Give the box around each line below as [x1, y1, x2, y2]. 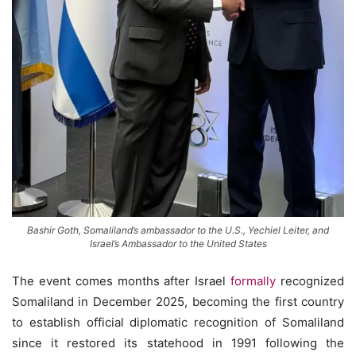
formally [230, 273, 277, 288]
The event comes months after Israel [12, 273, 231, 288]
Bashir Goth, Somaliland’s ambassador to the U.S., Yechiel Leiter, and [27, 223, 329, 236]
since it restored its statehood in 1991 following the [12, 335, 344, 350]
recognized [276, 273, 345, 288]
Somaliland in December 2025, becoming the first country [12, 293, 344, 309]
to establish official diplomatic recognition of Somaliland [12, 314, 344, 330]
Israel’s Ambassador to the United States [89, 237, 267, 250]
